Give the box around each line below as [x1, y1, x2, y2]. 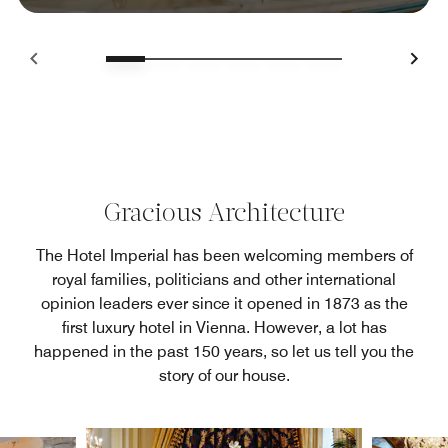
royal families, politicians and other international [52, 270, 396, 290]
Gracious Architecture [103, 202, 345, 228]
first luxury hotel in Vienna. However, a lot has [61, 318, 387, 338]
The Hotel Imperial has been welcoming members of [35, 246, 413, 266]
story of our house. [158, 366, 290, 386]
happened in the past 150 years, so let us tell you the [34, 342, 414, 362]
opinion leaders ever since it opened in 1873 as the [40, 294, 408, 314]
